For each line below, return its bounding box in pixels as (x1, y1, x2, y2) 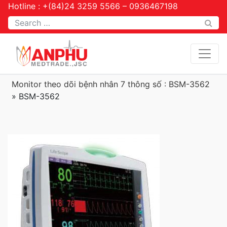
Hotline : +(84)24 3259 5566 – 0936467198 (8, 1, 178, 11)
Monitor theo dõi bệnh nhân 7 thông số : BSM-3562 (12, 79, 210, 90)
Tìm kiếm (8, 17, 43, 27)
